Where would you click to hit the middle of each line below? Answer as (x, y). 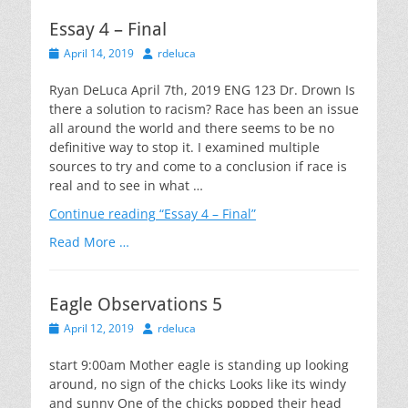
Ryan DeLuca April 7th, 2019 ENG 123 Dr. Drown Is (202, 90)
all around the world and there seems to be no (192, 128)
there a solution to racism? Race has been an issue (204, 109)
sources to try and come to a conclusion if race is (198, 166)
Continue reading (102, 214)
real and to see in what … (126, 185)
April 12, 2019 (99, 328)
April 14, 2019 (99, 53)
